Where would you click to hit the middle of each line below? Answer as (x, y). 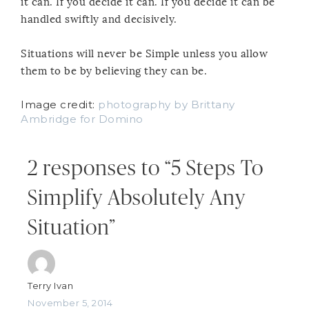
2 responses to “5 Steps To (146, 168)
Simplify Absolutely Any (137, 198)
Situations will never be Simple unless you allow (144, 53)
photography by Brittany (167, 104)
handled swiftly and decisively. (99, 19)
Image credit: (59, 104)
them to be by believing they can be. (114, 71)
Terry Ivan (50, 285)
